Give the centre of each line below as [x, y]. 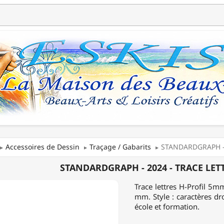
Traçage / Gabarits [120, 147]
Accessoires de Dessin [42, 147]
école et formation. [167, 207]
